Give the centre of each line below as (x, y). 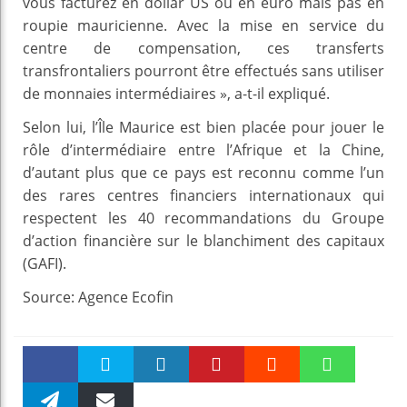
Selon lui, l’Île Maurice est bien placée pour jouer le (203, 127)
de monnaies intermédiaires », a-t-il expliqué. (176, 93)
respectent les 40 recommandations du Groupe (203, 218)
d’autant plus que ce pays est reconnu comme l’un (203, 172)
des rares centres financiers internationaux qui (203, 195)
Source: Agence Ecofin (98, 297)
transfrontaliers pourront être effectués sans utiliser (203, 70)
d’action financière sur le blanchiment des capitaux (203, 240)
